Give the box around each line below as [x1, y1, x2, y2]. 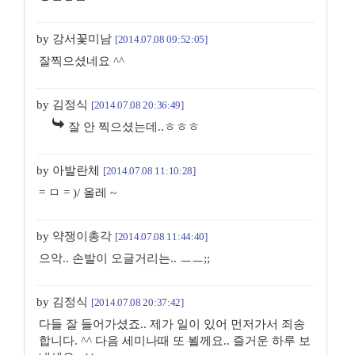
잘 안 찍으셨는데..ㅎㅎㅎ [67, 120, 200, 133]
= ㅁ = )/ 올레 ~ [39, 185, 116, 199]
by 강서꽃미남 [36, 32, 115, 45]
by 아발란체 [36, 163, 103, 177]
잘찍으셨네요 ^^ [39, 54, 124, 67]
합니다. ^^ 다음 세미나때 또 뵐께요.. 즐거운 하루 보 [39, 334, 311, 347]
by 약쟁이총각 [36, 229, 115, 242]
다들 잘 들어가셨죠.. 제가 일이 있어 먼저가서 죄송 [39, 317, 305, 330]
